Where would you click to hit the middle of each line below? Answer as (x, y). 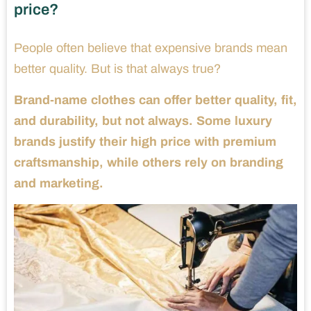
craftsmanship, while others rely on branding (149, 163)
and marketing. (59, 184)
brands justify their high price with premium (145, 142)
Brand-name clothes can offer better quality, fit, (155, 100)
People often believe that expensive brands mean (151, 48)
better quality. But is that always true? (117, 69)
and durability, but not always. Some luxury (143, 121)
